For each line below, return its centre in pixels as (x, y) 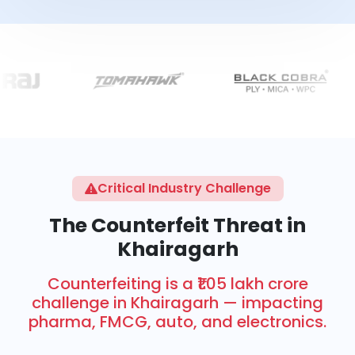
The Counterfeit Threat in (177, 225)
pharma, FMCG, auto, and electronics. (177, 321)
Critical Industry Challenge (184, 188)
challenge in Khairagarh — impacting (177, 302)
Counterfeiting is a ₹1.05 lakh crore (177, 283)
